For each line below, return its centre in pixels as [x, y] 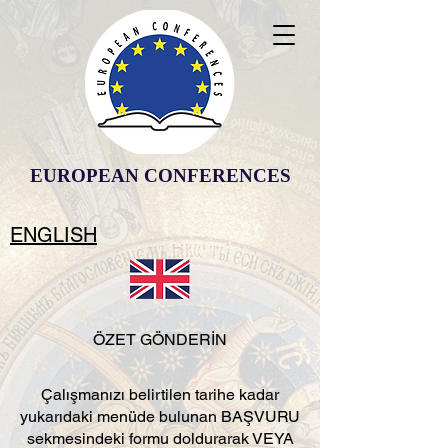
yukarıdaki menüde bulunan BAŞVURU [160, 416]
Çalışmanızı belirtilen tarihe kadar [160, 394]
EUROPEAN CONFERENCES [160, 175]
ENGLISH [53, 235]
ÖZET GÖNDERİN [160, 339]
